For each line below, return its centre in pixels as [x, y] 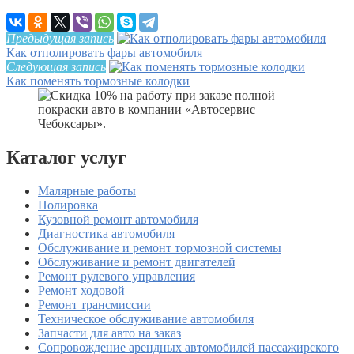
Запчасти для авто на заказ [109, 333]
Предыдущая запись [60, 38]
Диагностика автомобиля [106, 233]
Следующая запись [56, 66]
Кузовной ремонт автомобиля [118, 219]
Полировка [68, 205]
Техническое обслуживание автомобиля [146, 318]
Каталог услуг [66, 157]
